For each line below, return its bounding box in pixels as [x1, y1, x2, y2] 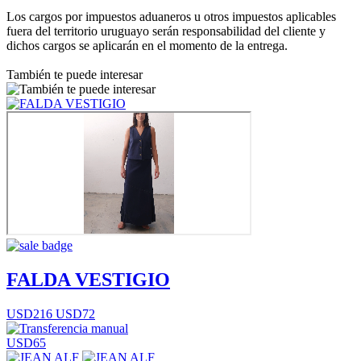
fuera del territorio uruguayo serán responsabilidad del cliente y [6, 23, 326, 38]
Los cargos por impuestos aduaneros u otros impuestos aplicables [6, 9, 336, 23]
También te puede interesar [6, 67, 143, 81]
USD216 [6, 306, 52, 321]
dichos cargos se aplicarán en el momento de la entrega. [6, 38, 288, 52]
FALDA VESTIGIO [6, 268, 170, 290]
